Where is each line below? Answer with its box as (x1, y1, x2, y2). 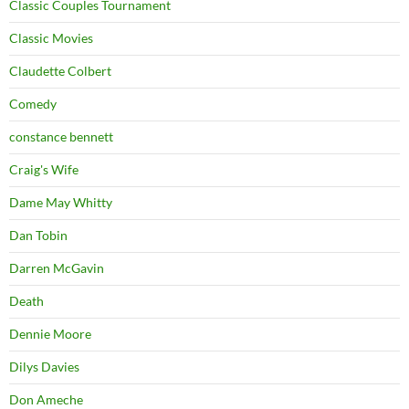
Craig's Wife (9, 162, 79, 178)
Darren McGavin (9, 260, 104, 277)
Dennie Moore (9, 326, 91, 342)
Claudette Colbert (9, 63, 111, 79)
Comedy (9, 96, 57, 112)
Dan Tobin (9, 227, 68, 244)
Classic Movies (9, 30, 93, 47)
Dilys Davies (9, 359, 79, 375)
